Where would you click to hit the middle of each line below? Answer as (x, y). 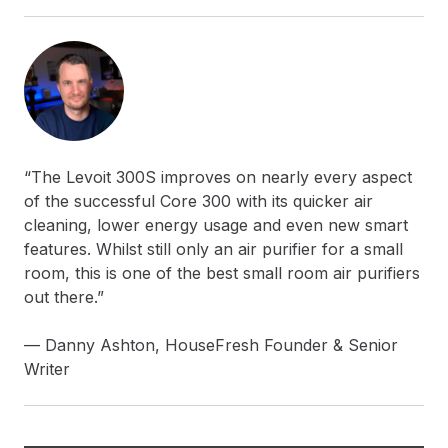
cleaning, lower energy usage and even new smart (216, 225)
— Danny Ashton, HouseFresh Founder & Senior (211, 345)
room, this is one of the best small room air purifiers (222, 273)
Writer (47, 369)
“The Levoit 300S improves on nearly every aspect (218, 177)
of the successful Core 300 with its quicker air (198, 201)
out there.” (64, 297)
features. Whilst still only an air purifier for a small (213, 249)
